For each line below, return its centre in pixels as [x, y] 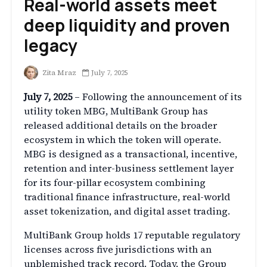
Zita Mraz [58, 73]
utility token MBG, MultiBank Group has [116, 111]
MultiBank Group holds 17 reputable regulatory [132, 235]
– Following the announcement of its [157, 97]
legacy [51, 45]
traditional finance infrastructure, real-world [127, 197]
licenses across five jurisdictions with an [118, 249]
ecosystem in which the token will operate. [122, 140]
